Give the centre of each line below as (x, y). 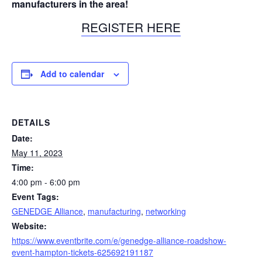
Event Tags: (35, 196)
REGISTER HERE (131, 27)
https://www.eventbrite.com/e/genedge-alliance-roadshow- (119, 240)
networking (166, 211)
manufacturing (114, 211)
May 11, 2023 (37, 152)
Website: (29, 225)
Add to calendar (72, 73)
